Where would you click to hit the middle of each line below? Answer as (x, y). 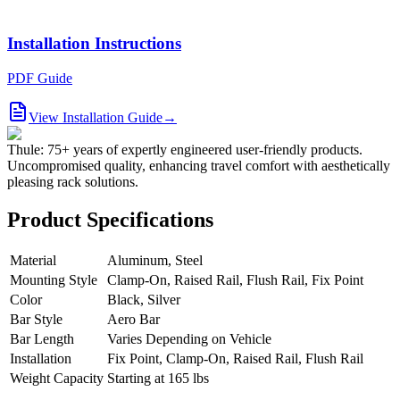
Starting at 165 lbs (158, 378)
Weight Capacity (57, 378)
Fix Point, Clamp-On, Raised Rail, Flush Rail (235, 358)
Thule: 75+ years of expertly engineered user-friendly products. (185, 149)
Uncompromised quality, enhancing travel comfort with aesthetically (199, 165)
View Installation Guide (96, 117)
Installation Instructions (94, 44)
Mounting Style (54, 279)
